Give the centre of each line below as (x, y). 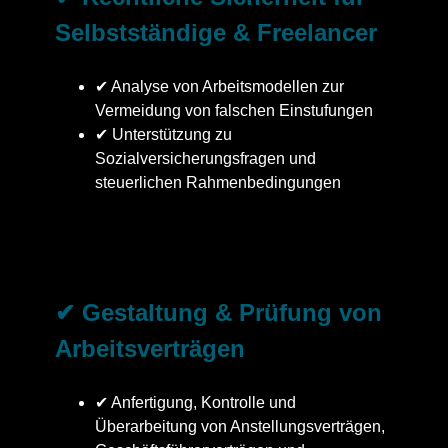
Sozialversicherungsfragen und (205, 159)
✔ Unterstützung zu (163, 135)
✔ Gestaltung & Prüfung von (218, 313)
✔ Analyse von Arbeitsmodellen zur (219, 87)
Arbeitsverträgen (150, 349)
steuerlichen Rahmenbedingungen (218, 183)
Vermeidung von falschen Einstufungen (234, 111)
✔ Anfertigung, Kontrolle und (195, 403)
